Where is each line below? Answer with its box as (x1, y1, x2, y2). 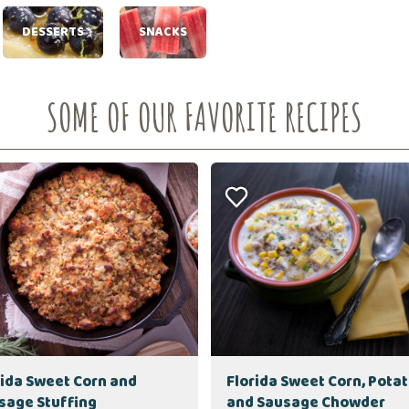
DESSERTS (22, 22, 84, 43)
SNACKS (139, 22, 187, 43)
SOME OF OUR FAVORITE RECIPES (47, 92, 362, 142)
